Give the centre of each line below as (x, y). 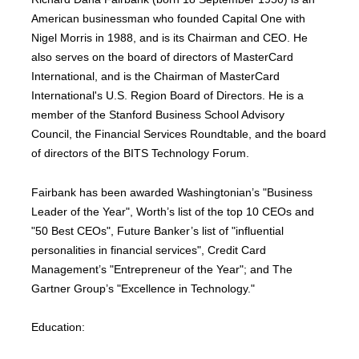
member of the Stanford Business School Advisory (158, 115)
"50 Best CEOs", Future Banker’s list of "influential (158, 230)
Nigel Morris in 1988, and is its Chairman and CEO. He (170, 38)
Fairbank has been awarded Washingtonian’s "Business (172, 192)
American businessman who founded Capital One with (169, 18)
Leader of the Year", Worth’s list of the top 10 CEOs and (173, 211)
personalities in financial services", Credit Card (149, 250)
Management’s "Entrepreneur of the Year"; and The (162, 269)
